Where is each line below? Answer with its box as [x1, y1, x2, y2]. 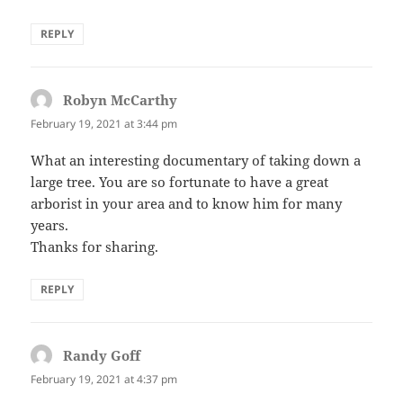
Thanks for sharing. [31, 237, 159, 256]
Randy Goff [63, 346, 141, 365]
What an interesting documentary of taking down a [31, 151, 362, 170]
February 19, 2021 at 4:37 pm [31, 372, 178, 388]
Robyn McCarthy [63, 90, 178, 109]
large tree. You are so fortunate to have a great [31, 173, 329, 192]
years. [31, 216, 69, 235]
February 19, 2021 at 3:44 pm [31, 115, 178, 131]
